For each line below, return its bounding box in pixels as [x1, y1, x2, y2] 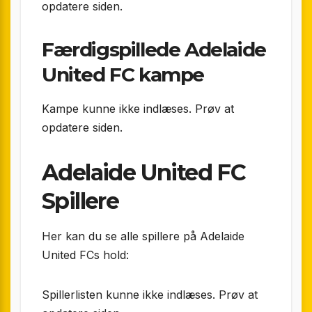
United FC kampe [42, 62, 205, 86]
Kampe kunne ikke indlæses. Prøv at [42, 101, 234, 116]
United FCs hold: [42, 248, 129, 263]
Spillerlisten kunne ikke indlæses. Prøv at [42, 288, 258, 302]
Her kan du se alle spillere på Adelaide [42, 229, 244, 244]
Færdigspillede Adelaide [42, 37, 266, 61]
